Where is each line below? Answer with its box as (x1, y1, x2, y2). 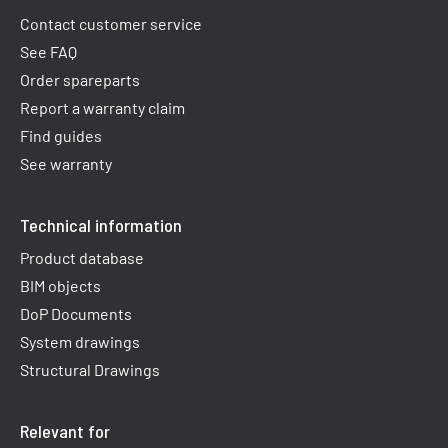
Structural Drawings (20, 359, 160, 379)
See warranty (20, 153, 112, 173)
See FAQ (20, 41, 77, 61)
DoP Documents (20, 303, 132, 323)
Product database (20, 247, 144, 267)
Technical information (20, 213, 182, 236)
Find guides (20, 125, 102, 145)
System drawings (20, 331, 140, 351)
